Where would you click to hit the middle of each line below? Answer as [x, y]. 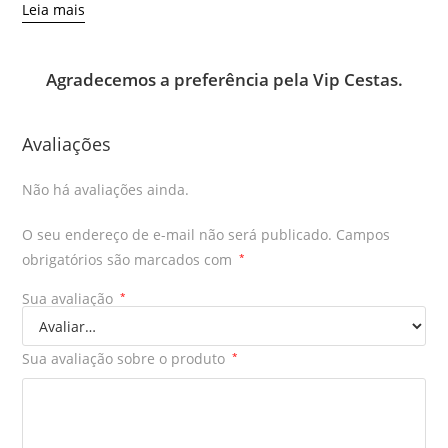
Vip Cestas [355, 79]
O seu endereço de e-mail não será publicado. [177, 234]
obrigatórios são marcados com [129, 259]
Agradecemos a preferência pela [179, 79]
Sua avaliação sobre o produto [126, 358]
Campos [363, 234]
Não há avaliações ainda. [106, 189]
